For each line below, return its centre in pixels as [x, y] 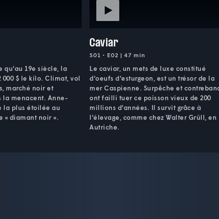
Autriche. [105, 127]
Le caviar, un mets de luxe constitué [148, 68]
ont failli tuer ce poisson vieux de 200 [150, 98]
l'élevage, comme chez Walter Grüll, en [153, 117]
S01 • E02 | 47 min [117, 55]
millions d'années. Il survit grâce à [145, 107]
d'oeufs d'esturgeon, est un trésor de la [152, 78]
